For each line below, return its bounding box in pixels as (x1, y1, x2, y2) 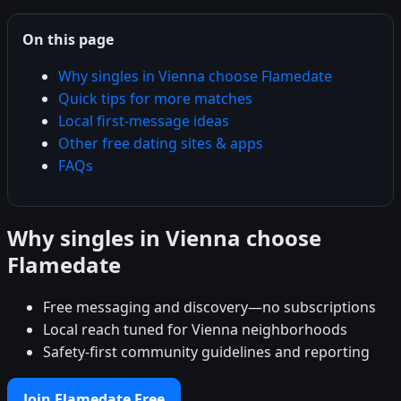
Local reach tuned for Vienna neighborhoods (43, 319, 347, 339)
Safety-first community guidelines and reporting (43, 341, 370, 362)
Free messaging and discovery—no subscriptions (43, 296, 376, 317)
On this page (22, 29, 114, 49)
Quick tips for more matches (58, 88, 252, 108)
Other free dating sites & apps (58, 132, 263, 153)
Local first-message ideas (58, 110, 229, 131)
